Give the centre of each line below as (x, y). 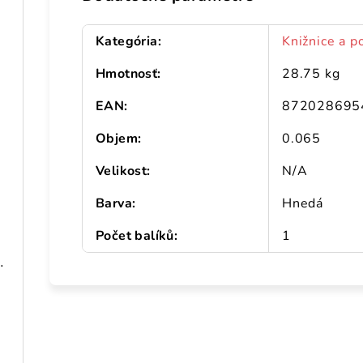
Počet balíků (135, 236)
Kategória (127, 42)
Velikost (122, 171)
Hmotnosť (127, 74)
